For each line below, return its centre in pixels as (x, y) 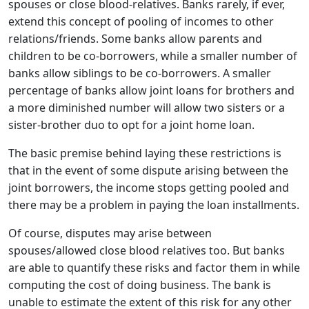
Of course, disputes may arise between (110, 233)
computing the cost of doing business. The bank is (140, 285)
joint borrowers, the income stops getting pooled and (149, 188)
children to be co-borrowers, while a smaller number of (153, 56)
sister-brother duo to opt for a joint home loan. (131, 125)
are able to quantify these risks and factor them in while (154, 268)
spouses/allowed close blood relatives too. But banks (147, 250)
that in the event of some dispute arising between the (148, 170)
